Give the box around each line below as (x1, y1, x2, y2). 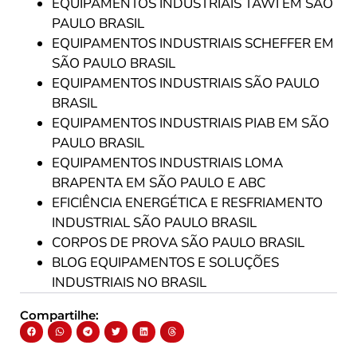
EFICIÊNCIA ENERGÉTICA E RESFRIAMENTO (52, 194, 323, 212)
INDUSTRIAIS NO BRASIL (52, 273, 206, 292)
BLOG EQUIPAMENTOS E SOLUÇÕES (52, 253, 279, 272)
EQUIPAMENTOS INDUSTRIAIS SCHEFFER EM (52, 34, 334, 53)
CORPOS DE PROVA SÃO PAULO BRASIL (52, 233, 304, 252)
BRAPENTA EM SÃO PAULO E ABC (52, 174, 265, 192)
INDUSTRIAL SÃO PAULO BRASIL (52, 214, 257, 232)
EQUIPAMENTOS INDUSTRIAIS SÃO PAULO (52, 74, 320, 92)
